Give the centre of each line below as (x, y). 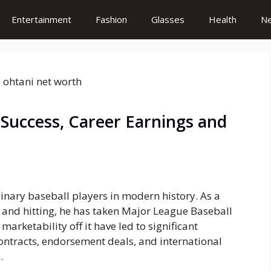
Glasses (168, 19)
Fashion (111, 19)
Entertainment (41, 19)
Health (223, 19)
